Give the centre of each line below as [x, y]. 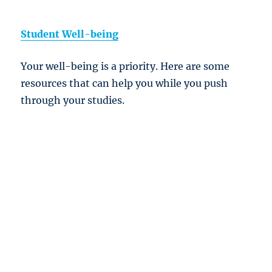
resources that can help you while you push [124, 83]
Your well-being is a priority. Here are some [125, 66]
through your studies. [73, 100]
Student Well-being [70, 34]
